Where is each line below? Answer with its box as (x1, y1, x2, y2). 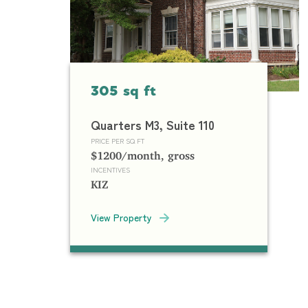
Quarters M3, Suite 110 (91, 115, 214, 133)
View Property (91, 210, 152, 224)
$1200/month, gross (91, 148, 195, 157)
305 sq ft (91, 85, 156, 99)
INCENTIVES (91, 164, 130, 175)
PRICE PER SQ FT (91, 135, 144, 146)
